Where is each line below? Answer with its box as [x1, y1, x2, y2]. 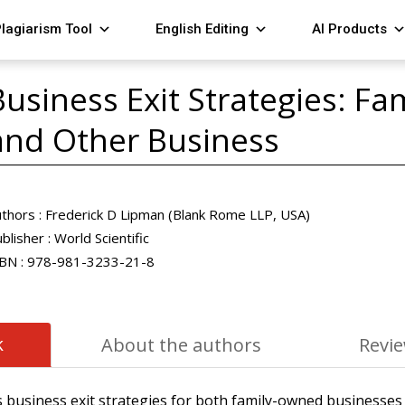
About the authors [101, 333, 261, 357]
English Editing [155, 21, 250, 37]
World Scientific [51, 229, 150, 247]
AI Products [312, 21, 388, 37]
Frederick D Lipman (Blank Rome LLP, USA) [42, 205, 311, 223]
